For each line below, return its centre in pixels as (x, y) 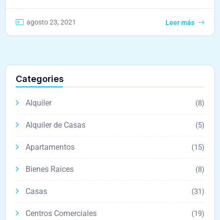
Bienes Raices (50, 169)
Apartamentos (50, 147)
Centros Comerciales (61, 213)
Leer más (180, 22)
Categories (40, 79)
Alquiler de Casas (55, 125)
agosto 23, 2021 (51, 22)
